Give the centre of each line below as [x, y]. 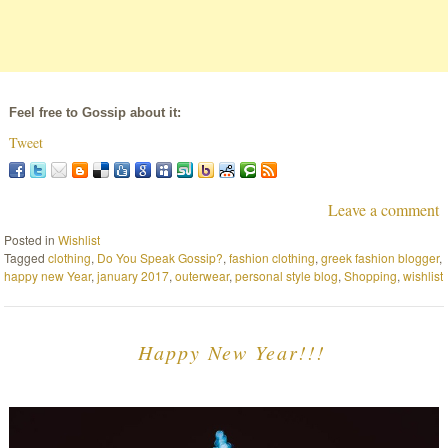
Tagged [26, 258]
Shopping [371, 276]
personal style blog [287, 276]
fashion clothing [272, 258]
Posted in [31, 240]
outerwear [202, 276]
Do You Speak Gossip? [160, 258]
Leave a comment [384, 209]
